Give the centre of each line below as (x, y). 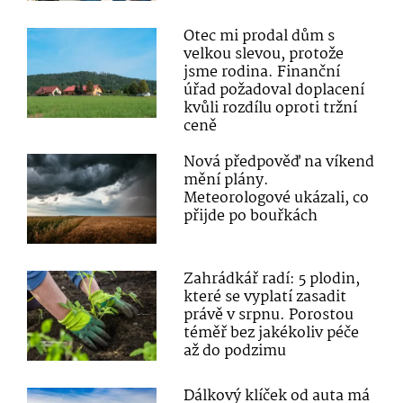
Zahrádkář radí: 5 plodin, (272, 279)
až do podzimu (235, 351)
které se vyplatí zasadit (265, 297)
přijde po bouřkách (251, 216)
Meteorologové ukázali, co (277, 198)
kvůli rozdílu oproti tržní (271, 108)
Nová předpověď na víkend (279, 162)
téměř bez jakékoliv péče (272, 333)
